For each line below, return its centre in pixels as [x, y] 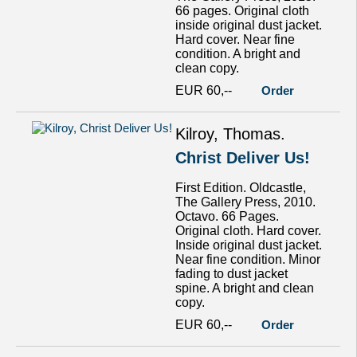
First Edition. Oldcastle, [241, 188]
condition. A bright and [238, 54]
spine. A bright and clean [245, 288]
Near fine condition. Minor [248, 259]
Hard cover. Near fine [235, 39]
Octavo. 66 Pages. [227, 216]
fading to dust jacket [231, 274]
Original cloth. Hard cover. [248, 231]
